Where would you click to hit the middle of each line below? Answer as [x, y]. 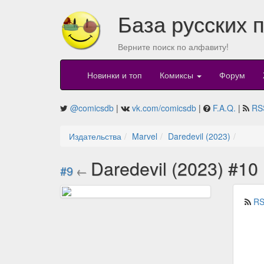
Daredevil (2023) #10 [177, 169]
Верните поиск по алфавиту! [173, 47]
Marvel [145, 136]
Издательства [95, 136]
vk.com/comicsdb [164, 108]
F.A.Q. [224, 108]
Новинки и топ [115, 75]
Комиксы [178, 75]
